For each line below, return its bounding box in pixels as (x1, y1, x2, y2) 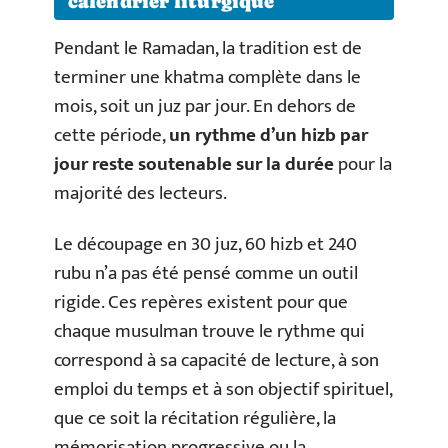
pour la (334, 148, 392, 180)
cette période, (54, 119, 169, 151)
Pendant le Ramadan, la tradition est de (54, 32, 362, 64)
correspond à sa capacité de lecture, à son (54, 345, 379, 377)
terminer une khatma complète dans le (54, 61, 361, 93)
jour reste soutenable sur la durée (54, 148, 334, 180)
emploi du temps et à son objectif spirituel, (54, 374, 392, 406)
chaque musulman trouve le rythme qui (54, 316, 365, 348)
